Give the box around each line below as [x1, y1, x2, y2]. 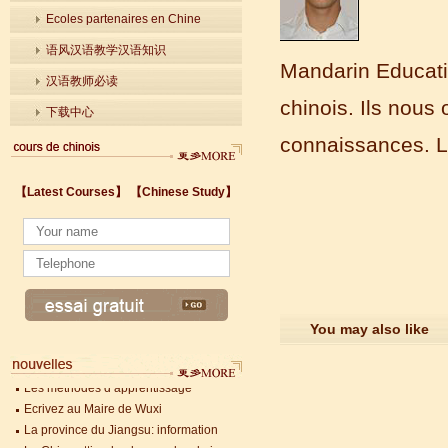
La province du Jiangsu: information [24, 423, 218, 437]
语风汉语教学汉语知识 [46, 43, 166, 57]
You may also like [310, 321, 429, 337]
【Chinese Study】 [130, 185, 237, 199]
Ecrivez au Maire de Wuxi [24, 402, 162, 416]
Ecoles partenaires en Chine [46, 12, 201, 26]
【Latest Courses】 [15, 185, 127, 199]
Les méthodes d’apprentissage [24, 381, 192, 395]
